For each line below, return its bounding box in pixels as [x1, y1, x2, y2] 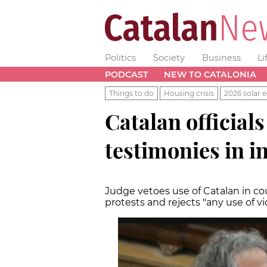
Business [201, 52, 241, 63]
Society [153, 52, 185, 63]
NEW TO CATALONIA [163, 69, 256, 80]
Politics [105, 52, 136, 63]
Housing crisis [164, 88, 214, 98]
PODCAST [105, 69, 148, 80]
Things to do [109, 88, 154, 98]
